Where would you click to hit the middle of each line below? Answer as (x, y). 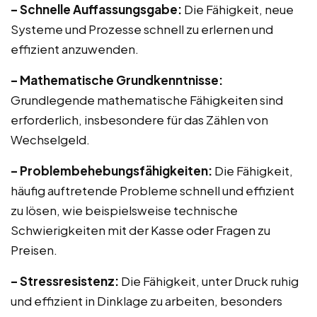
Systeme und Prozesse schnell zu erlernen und (142, 29)
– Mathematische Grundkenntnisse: (117, 80)
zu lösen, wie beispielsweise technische (124, 210)
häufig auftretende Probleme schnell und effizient (152, 190)
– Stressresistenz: (65, 281)
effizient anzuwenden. (75, 49)
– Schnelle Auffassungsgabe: (96, 9)
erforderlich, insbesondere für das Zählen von (139, 120)
